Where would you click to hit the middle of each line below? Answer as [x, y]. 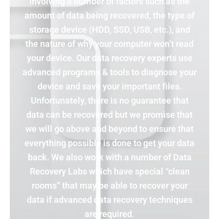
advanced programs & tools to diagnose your [109, 72]
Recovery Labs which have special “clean [109, 171]
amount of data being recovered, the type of [109, 15]
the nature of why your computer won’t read [109, 44]
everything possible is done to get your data [109, 143]
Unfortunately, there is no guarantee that [109, 100]
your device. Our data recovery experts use [109, 58]
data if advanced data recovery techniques [109, 199]
